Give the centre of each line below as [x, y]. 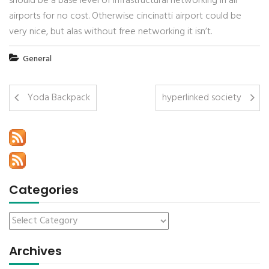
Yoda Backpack [59, 98]
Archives [35, 251]
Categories [44, 190]
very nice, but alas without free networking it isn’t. [110, 32]
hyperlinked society [202, 98]
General [37, 59]
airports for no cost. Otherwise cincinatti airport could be [125, 16]
